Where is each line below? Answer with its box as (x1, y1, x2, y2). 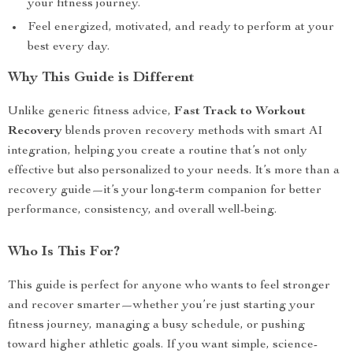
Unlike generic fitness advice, (8, 106, 174, 118)
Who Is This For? (8, 245, 120, 259)
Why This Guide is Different (8, 71, 195, 85)
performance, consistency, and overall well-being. (8, 204, 277, 217)
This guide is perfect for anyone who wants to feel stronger (8, 280, 330, 292)
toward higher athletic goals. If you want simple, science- (8, 339, 318, 351)
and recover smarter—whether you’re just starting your (8, 299, 315, 312)
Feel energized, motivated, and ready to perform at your (28, 21, 334, 34)
